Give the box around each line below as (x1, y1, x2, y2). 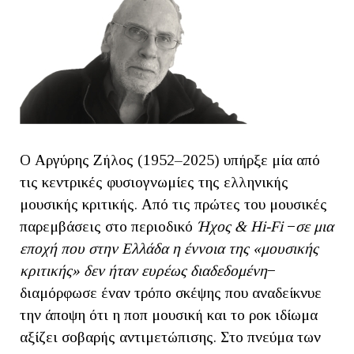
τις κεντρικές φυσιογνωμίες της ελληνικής (20, 173, 288, 190)
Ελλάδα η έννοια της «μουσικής (122, 239, 318, 257)
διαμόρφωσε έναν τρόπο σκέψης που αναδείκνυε (20, 284, 322, 301)
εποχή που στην (20, 239, 122, 257)
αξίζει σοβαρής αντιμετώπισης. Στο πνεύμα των (20, 328, 321, 345)
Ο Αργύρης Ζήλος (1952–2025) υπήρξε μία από (20, 151, 320, 168)
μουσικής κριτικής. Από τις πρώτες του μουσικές (20, 195, 327, 213)
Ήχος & (197, 217, 250, 235)
